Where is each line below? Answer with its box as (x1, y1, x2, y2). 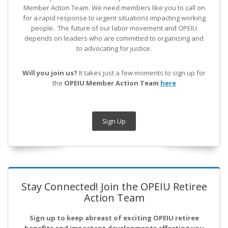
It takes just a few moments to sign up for (79, 68, 206, 78)
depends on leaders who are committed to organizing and (24, 34, 204, 43)
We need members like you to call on (91, 3, 205, 13)
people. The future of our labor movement (31, 23, 164, 33)
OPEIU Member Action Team (64, 78, 160, 88)
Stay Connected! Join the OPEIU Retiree (21, 180, 207, 194)
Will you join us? (22, 68, 79, 78)
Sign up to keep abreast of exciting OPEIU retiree (29, 213, 199, 223)
